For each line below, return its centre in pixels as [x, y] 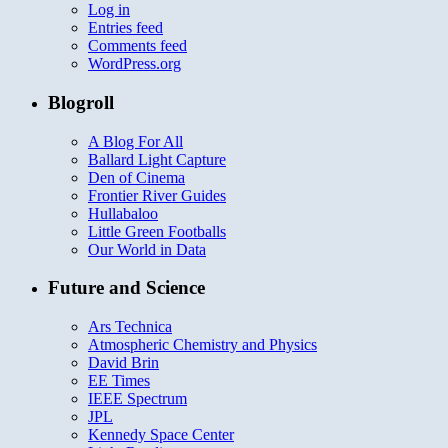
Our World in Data [147, 249]
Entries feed [125, 28]
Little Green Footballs [157, 231]
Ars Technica [130, 327]
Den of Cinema [136, 177]
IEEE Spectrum [137, 399]
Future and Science [126, 288]
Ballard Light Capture [157, 159]
